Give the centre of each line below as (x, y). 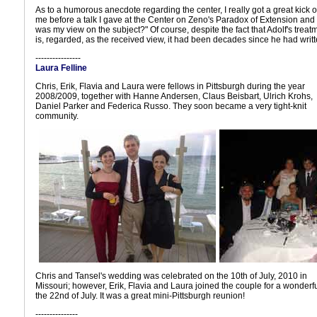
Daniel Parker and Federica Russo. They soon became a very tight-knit (171, 106)
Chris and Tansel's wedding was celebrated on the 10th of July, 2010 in (171, 276)
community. (57, 116)
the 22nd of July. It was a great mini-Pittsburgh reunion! (140, 296)
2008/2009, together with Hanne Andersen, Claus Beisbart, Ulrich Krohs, (174, 96)
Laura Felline (61, 68)
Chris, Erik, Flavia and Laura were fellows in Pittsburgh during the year (170, 86)
